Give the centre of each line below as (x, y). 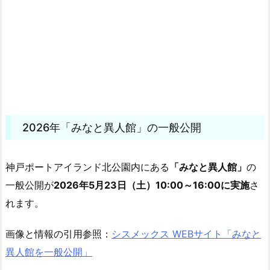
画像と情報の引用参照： (58, 234)
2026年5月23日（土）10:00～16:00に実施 (152, 185)
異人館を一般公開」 (49, 252)
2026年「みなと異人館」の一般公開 (112, 127)
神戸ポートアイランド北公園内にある (87, 167)
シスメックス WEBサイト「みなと (186, 234)
